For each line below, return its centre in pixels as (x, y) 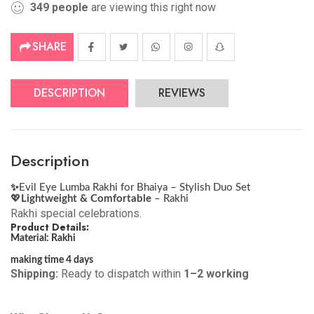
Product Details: (50, 227)
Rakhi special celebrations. (76, 213)
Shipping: (34, 273)
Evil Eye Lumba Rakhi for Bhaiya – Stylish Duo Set (135, 187)
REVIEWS (182, 93)
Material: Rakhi (44, 238)
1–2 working (216, 273)
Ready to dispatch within (121, 273)
